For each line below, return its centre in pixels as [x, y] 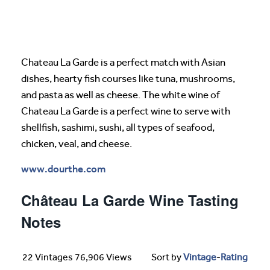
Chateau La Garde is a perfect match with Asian [123, 63]
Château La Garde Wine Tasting [130, 200]
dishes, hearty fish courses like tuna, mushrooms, [128, 79]
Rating [234, 257]
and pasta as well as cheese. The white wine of [121, 95]
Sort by [167, 257]
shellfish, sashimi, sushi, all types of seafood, [118, 128]
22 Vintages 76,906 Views [77, 257]
